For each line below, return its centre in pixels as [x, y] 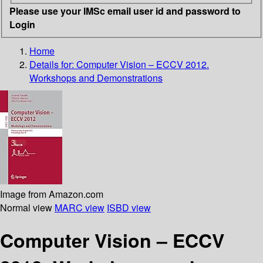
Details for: [53, 64]
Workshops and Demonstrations [96, 77]
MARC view [80, 207]
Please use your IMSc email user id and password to [125, 11]
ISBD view [129, 207]
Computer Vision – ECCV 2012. [143, 64]
